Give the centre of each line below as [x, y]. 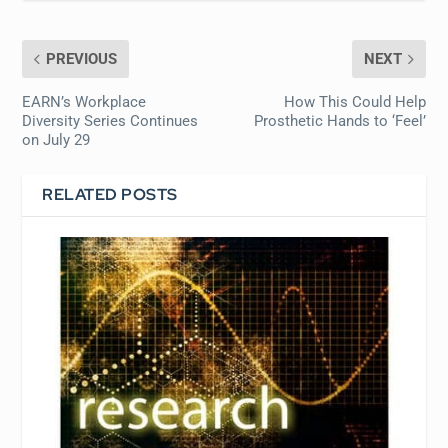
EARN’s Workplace [84, 101]
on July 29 [56, 139]
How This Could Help [354, 101]
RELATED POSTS [110, 194]
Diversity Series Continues [110, 120]
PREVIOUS [82, 58]
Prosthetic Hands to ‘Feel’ [339, 120]
